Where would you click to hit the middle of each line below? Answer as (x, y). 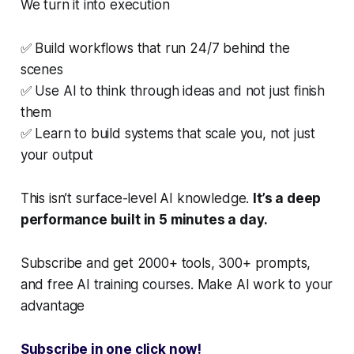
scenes (41, 69)
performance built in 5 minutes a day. (144, 219)
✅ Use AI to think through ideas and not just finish (173, 90)
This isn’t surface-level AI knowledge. (137, 198)
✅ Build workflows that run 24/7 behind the (155, 48)
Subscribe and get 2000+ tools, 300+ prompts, (166, 263)
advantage (53, 305)
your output (56, 154)
